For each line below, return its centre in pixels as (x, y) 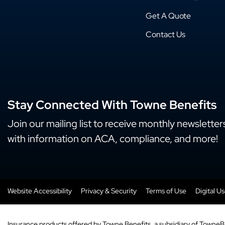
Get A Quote (168, 16)
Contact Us (165, 34)
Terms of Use (166, 191)
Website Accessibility (40, 191)
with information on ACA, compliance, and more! (113, 138)
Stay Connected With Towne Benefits (112, 104)
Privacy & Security (109, 191)
